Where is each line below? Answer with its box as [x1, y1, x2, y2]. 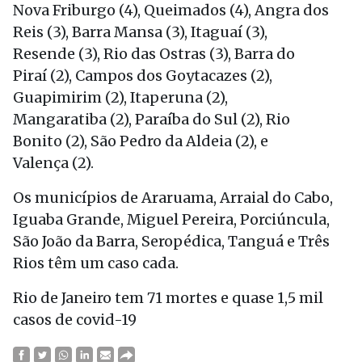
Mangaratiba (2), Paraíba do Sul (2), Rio [13, 110, 290, 128]
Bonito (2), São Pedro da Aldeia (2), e [13, 132, 268, 150]
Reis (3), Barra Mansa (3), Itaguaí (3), [13, 23, 267, 41]
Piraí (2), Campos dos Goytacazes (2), [13, 66, 272, 85]
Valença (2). [13, 154, 94, 172]
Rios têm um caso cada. [13, 254, 182, 272]
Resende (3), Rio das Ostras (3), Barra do [13, 44, 295, 63]
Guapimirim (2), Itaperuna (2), [13, 88, 228, 107]
